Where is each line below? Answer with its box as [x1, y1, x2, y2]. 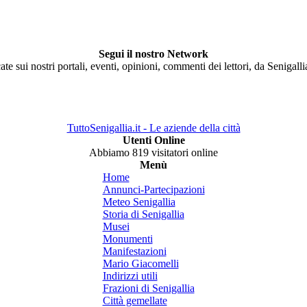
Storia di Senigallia [102, 208, 184, 220]
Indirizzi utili [102, 270, 158, 282]
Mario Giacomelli [102, 258, 179, 269]
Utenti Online [122, 134, 185, 146]
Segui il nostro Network [99, 48, 208, 60]
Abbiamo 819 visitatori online [89, 147, 218, 158]
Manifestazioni [102, 245, 167, 257]
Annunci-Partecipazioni [102, 184, 205, 195]
